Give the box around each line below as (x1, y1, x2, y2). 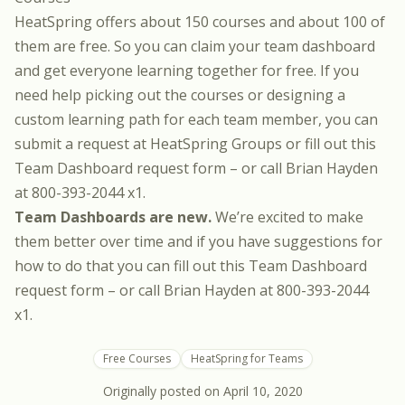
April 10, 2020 (222, 382, 303, 400)
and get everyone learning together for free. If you (14, 61, 359, 80)
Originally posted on (102, 382, 223, 400)
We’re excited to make (212, 207, 363, 227)
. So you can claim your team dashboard (108, 36, 375, 56)
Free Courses (102, 351, 171, 366)
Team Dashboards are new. (14, 207, 212, 227)
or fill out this (282, 134, 376, 154)
